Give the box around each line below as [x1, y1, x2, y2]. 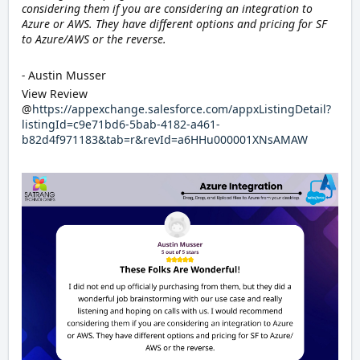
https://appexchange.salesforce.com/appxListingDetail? [32, 101, 331, 117]
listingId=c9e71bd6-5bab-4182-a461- [22, 117, 220, 133]
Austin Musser [28, 67, 106, 84]
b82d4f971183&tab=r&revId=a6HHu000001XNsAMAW [22, 132, 308, 148]
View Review [22, 86, 88, 102]
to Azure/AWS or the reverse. [22, 31, 166, 47]
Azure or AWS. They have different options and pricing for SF [22, 16, 327, 32]
